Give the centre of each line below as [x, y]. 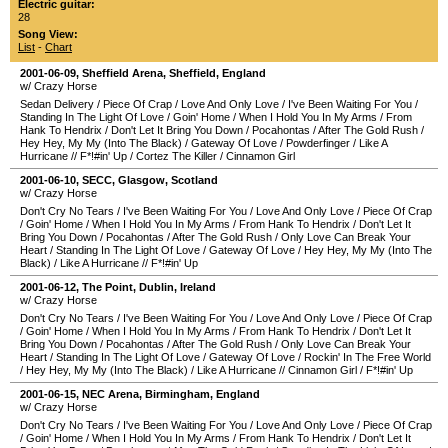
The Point [107, 287]
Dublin [156, 287]
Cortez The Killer [176, 156]
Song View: [48, 34]
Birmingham [177, 394]
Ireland [198, 287]
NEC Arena [110, 394]
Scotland [194, 180]
